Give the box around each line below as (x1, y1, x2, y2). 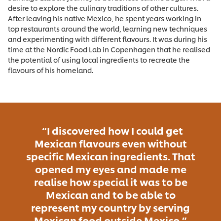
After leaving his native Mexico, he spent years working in (8, 13, 201, 23)
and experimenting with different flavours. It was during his (8, 34, 207, 44)
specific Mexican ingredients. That (26, 149, 195, 163)
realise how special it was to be (34, 175, 187, 189)
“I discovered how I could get (38, 123, 183, 138)
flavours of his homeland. (8, 65, 93, 75)
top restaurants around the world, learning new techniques (8, 24, 207, 34)
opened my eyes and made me (35, 162, 186, 176)
